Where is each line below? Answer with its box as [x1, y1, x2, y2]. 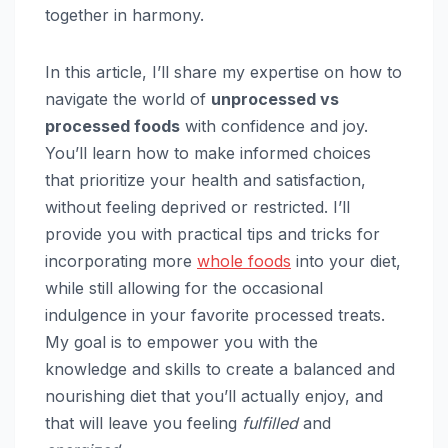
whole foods [197, 250, 291, 271]
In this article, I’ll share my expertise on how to [45, 61, 402, 82]
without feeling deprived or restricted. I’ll [45, 196, 350, 217]
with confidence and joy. [180, 115, 368, 136]
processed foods [45, 115, 180, 136]
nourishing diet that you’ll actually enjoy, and [45, 385, 383, 406]
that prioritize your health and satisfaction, [45, 169, 366, 190]
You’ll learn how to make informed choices [45, 142, 371, 163]
